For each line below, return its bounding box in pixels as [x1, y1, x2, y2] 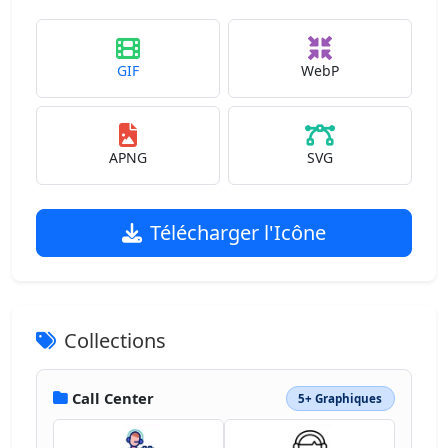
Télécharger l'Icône [150, 219, 326, 246]
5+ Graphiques [298, 390, 383, 406]
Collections [64, 327, 166, 354]
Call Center [72, 388, 154, 409]
